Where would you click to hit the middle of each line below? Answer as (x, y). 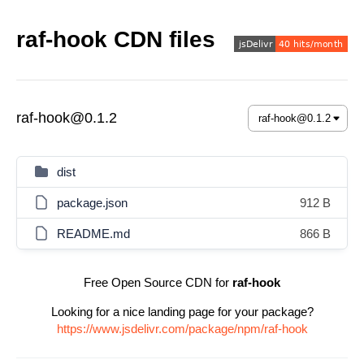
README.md (93, 234)
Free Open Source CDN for (158, 282)
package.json (92, 203)
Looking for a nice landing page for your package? (182, 312)
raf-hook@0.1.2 (67, 118)
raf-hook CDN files (116, 39)
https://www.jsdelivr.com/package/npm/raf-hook (182, 329)
